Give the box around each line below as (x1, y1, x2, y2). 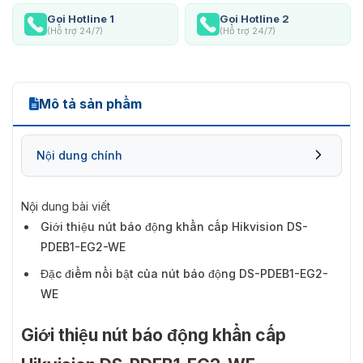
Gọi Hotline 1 (47, 11, 114, 25)
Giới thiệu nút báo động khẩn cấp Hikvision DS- (41, 219, 308, 233)
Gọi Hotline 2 (220, 11, 289, 25)
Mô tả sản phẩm (39, 95, 142, 112)
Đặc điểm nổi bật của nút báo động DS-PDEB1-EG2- (41, 266, 328, 280)
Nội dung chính (36, 147, 122, 162)
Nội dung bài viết (21, 199, 110, 213)
